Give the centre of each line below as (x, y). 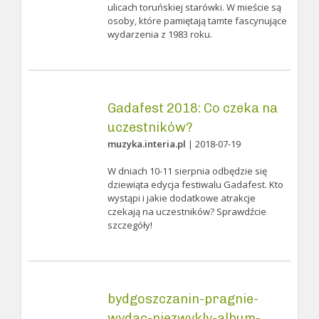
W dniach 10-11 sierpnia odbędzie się (187, 171)
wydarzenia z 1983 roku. (159, 34)
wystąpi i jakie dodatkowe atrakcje (181, 198)
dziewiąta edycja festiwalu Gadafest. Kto (195, 184)
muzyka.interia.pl (146, 144)
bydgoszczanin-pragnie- (183, 299)
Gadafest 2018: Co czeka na (192, 108)
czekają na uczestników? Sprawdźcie (187, 211)
